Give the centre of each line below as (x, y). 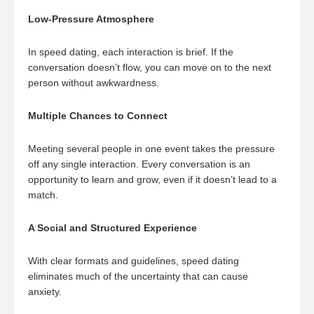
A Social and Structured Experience (112, 228)
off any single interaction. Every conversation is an (139, 164)
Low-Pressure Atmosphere (91, 19)
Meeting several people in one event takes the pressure (151, 149)
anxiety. (46, 292)
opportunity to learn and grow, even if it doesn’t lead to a (152, 179)
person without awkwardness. (95, 83)
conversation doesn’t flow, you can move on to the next (150, 67)
